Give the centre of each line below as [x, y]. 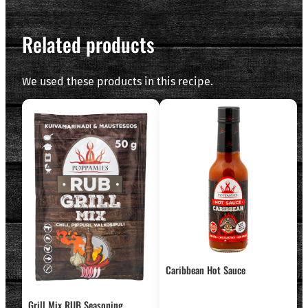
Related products [88, 44]
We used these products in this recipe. [118, 81]
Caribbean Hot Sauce [205, 270]
